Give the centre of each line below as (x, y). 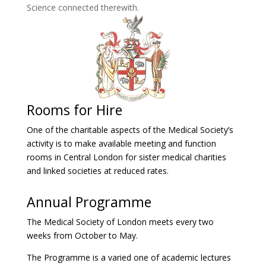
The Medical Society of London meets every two (120, 222)
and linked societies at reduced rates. (97, 171)
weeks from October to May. (82, 236)
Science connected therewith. (83, 8)
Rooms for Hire (74, 110)
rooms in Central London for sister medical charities (126, 157)
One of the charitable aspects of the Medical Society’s (130, 130)
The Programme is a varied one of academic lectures (129, 258)
